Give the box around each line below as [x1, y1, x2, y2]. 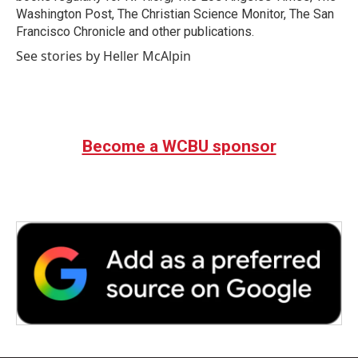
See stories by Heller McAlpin [16, 47, 191, 65]
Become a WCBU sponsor [82, 137, 276, 156]
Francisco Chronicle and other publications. [16, 24, 254, 39]
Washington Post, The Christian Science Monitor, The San [16, 6, 334, 22]
